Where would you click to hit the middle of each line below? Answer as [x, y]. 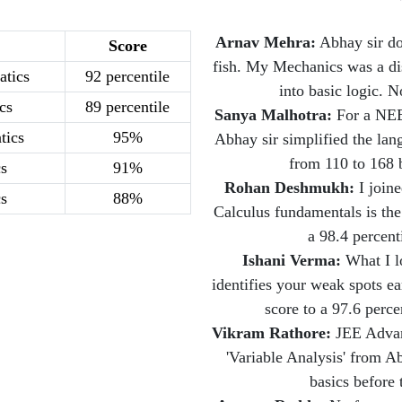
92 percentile [128, 76]
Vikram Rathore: [271, 332]
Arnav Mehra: [266, 42]
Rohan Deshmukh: [290, 187]
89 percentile [128, 106]
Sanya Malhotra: [273, 114]
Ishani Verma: [291, 260]
